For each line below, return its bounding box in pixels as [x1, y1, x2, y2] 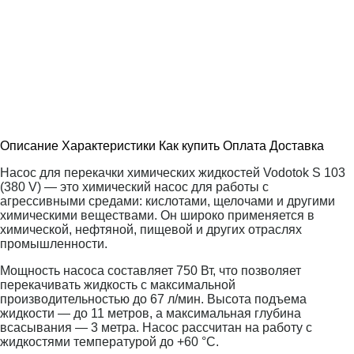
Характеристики [62, 138, 156, 153]
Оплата [223, 138, 266, 153]
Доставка [269, 138, 324, 153]
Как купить [159, 138, 220, 153]
